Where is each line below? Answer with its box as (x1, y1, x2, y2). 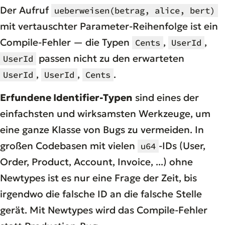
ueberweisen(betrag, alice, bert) (54, 5, 215, 16)
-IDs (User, (159, 139, 205, 152)
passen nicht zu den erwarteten (36, 52, 184, 64)
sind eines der (133, 91, 199, 103)
